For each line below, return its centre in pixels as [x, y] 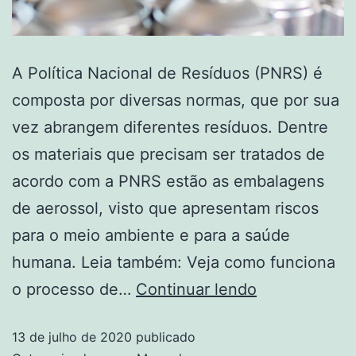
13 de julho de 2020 [72, 337]
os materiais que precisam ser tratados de [168, 154]
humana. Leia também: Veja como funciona [174, 262]
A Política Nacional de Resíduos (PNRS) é [167, 73]
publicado [164, 337]
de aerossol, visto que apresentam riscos [165, 208]
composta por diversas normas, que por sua [176, 100]
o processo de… [74, 289]
